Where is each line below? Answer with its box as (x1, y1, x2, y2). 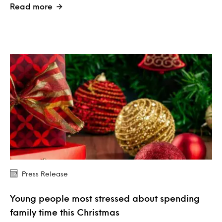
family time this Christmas (10, 209, 119, 216)
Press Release (22, 171, 68, 177)
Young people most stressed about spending (10, 195, 200, 202)
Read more (10, 2, 53, 9)
